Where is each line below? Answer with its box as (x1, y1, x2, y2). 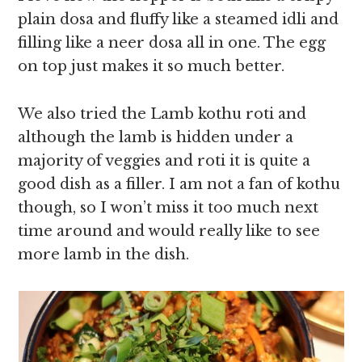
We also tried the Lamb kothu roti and (18, 105, 307, 123)
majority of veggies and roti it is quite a (18, 152, 311, 170)
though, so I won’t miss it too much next (18, 199, 319, 217)
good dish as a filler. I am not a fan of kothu (18, 175, 341, 193)
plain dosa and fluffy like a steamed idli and (18, 11, 339, 28)
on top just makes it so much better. (18, 57, 285, 75)
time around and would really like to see (18, 222, 321, 240)
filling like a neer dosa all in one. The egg (18, 34, 326, 52)
